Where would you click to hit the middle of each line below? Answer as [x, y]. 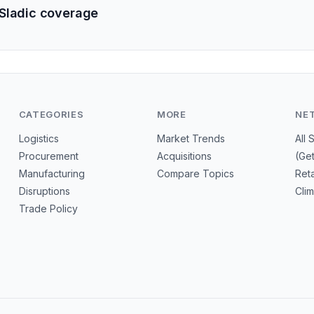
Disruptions [44, 191]
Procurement [48, 156]
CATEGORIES [51, 114]
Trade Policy [48, 209]
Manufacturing [52, 173]
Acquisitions [184, 156]
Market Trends [191, 138]
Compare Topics [195, 173]
